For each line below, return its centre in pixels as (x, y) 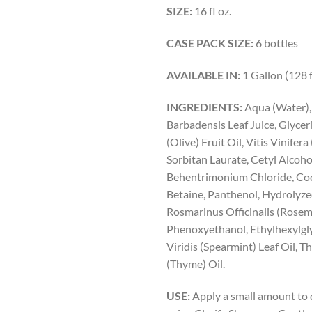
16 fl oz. (212, 11)
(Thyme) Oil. (196, 263)
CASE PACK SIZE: (210, 43)
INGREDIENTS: (204, 107)
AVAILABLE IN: (203, 75)
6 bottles (276, 43)
